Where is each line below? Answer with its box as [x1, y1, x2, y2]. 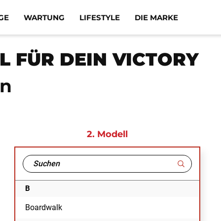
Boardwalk [25, 203, 63, 212]
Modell [97, 129, 128, 140]
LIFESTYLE [79, 12, 120, 22]
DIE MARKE [135, 12, 179, 22]
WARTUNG [24, 12, 65, 22]
